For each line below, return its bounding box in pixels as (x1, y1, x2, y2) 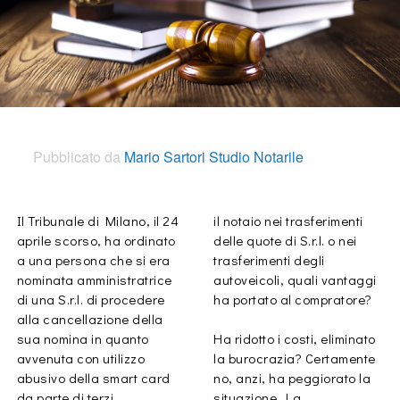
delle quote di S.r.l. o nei (213, 231, 357, 250)
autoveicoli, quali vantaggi (213, 271, 377, 289)
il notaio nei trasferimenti (213, 212, 363, 230)
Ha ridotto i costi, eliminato (213, 329, 376, 348)
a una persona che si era (16, 251, 171, 270)
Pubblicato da (33, 146, 125, 168)
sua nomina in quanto (16, 329, 149, 348)
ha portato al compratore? (213, 290, 372, 309)
